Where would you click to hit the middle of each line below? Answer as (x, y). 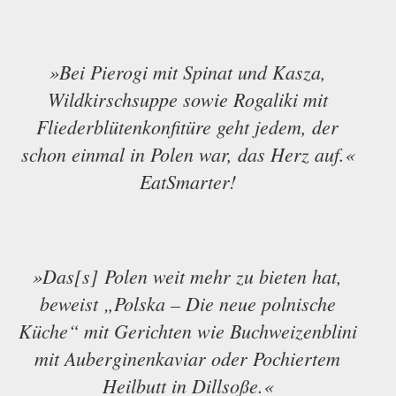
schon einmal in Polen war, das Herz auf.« (187, 154)
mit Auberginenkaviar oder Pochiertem (187, 358)
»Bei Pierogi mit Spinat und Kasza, (187, 72)
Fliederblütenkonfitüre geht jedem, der (187, 126)
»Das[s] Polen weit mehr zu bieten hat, (187, 276)
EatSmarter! (187, 181)
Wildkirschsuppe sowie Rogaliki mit (187, 99)
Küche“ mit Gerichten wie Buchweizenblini (187, 331)
